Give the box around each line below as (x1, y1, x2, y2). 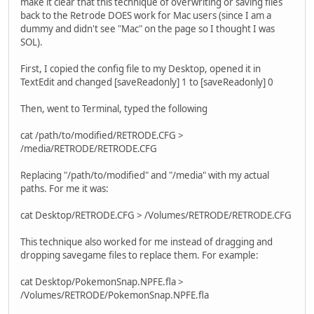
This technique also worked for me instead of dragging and (20, 235, 273, 249)
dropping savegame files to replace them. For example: (20, 249, 259, 262)
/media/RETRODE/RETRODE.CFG (20, 142, 157, 156)
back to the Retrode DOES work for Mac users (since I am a (20, 9, 271, 22)
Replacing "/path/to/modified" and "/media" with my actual (20, 169, 269, 182)
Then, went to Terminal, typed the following (20, 102, 207, 116)
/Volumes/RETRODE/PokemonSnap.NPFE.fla (20, 289, 209, 302)
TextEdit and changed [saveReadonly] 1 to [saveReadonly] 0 (20, 76, 273, 89)
